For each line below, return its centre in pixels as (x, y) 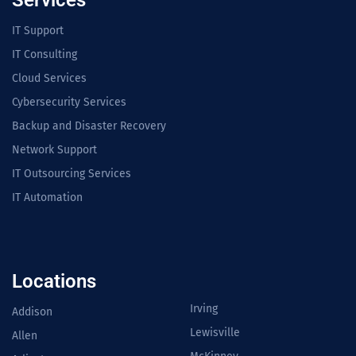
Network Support (54, 150)
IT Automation (47, 198)
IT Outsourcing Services (72, 174)
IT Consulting (44, 55)
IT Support (38, 31)
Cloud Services (49, 79)
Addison (32, 312)
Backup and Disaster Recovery (89, 126)
